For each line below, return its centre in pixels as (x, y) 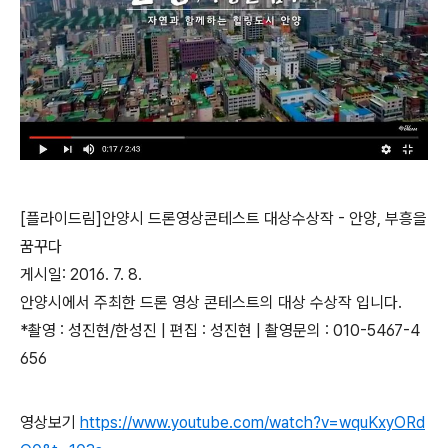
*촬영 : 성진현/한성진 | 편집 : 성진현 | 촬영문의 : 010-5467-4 (220, 330)
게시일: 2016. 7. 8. (81, 274)
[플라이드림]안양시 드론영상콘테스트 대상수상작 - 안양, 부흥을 (223, 218)
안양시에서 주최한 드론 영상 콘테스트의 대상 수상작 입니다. (211, 302)
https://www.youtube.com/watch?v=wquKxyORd (252, 422)
